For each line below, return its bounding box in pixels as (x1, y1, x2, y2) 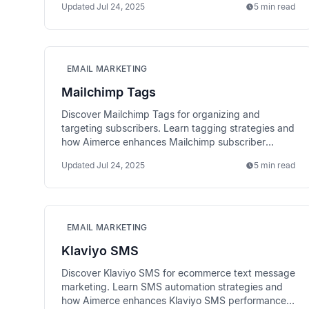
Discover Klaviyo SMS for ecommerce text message (61, 267, 295, 279)
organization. (61, 150, 120, 161)
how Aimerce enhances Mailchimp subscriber (61, 136, 266, 148)
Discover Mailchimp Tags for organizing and (61, 108, 260, 120)
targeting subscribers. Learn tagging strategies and (61, 122, 295, 134)
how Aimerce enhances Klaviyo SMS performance (61, 295, 286, 306)
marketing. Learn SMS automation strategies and (61, 281, 283, 292)
